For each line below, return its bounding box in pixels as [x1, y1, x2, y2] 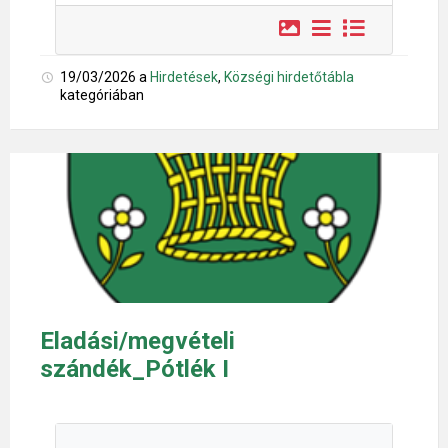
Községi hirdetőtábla [224, 69, 354, 85]
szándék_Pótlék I [40, 355, 229, 383]
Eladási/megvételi [40, 327, 235, 355]
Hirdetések [150, 69, 218, 85]
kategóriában [60, 87, 144, 103]
